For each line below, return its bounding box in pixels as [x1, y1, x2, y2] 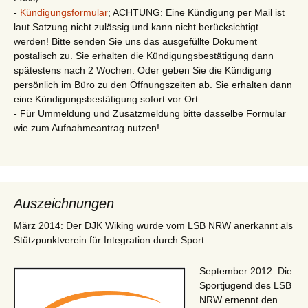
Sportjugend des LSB [199, 279, 291, 291]
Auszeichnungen [14, 195, 114, 211]
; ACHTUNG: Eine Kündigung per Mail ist [108, 6, 285, 18]
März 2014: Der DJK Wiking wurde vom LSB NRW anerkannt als [14, 219, 293, 231]
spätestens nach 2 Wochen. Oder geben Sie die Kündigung [14, 64, 272, 76]
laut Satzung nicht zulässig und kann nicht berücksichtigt [14, 21, 258, 32]
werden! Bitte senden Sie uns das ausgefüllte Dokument [14, 35, 257, 47]
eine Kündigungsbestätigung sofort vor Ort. [14, 93, 201, 104]
